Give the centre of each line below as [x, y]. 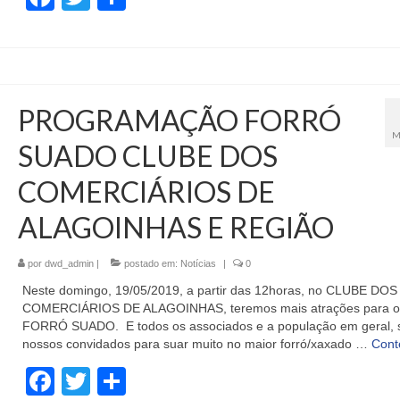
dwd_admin [69, 264]
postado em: [150, 264]
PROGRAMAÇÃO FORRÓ [179, 121]
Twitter [132, 382]
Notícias [198, 264]
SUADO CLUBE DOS [147, 156]
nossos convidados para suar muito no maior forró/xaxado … [196, 344]
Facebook [117, 382]
